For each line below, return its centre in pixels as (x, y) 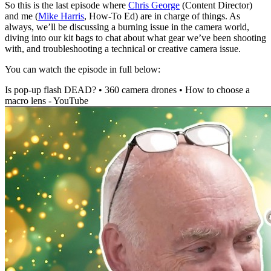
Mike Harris (61, 16)
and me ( (21, 16)
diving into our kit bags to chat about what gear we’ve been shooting (135, 38)
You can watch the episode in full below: (83, 70)
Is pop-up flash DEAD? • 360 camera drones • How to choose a (127, 90)
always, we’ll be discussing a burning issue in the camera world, (127, 27)
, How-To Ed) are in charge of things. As (162, 16)
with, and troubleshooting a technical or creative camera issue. (123, 49)
